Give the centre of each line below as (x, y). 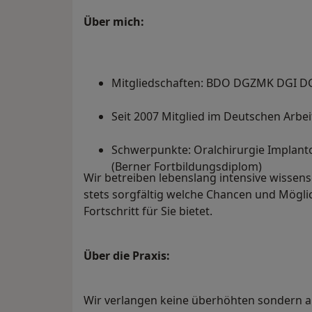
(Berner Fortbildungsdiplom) (187, 167)
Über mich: (114, 22)
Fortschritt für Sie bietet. (148, 211)
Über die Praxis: (128, 256)
